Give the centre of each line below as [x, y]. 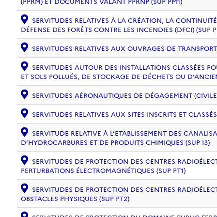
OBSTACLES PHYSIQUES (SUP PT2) [75, 199]
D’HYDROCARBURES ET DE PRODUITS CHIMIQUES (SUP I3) [115, 142]
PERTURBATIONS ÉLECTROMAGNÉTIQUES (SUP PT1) [103, 170]
